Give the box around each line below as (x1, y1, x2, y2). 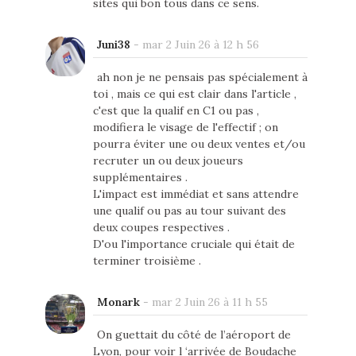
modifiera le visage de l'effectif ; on (92, 120, 278, 135)
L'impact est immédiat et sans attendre (92, 187, 299, 202)
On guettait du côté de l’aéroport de (96, 327, 291, 342)
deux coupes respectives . (92, 220, 230, 235)
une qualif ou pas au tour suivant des (92, 203, 286, 219)
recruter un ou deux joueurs (92, 153, 243, 168)
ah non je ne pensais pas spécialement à (96, 70, 308, 85)
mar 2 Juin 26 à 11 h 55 (151, 295, 268, 310)
